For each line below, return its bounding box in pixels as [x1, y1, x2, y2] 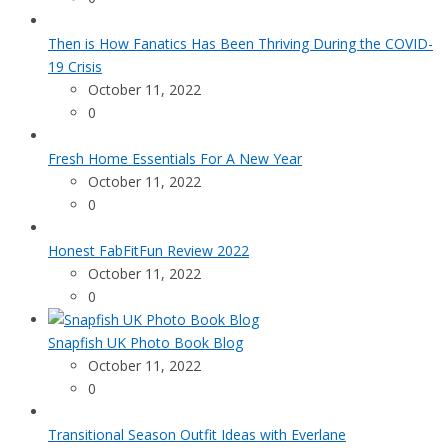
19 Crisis [48, 57, 102, 77]
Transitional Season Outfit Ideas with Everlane [48, 425, 346, 445]
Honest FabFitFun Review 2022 [48, 241, 249, 261]
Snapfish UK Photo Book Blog [48, 333, 243, 353]
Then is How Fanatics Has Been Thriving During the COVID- [48, 34, 433, 54]
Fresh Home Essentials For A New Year [48, 149, 302, 169]
